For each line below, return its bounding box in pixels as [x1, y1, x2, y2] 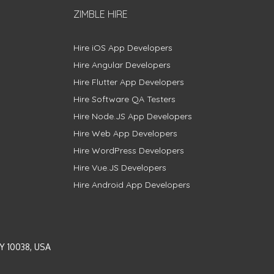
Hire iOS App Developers [73, 42, 172, 53]
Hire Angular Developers [73, 59, 171, 70]
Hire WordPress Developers [73, 144, 184, 156]
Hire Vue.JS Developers [73, 161, 166, 173]
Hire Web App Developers [73, 127, 177, 139]
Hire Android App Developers [73, 179, 190, 190]
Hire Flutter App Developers [73, 76, 184, 87]
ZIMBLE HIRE [73, 7, 128, 20]
